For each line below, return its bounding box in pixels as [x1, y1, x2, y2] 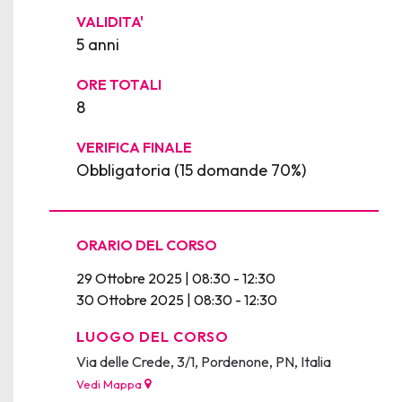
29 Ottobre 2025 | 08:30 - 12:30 [76, 268, 275, 287]
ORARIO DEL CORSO [76, 235, 217, 254]
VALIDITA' [76, 12, 144, 31]
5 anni [76, 33, 119, 55]
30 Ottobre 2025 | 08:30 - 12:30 [76, 290, 277, 309]
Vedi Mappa [76, 376, 144, 391]
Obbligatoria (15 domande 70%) [76, 159, 306, 180]
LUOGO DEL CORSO [76, 327, 229, 345]
